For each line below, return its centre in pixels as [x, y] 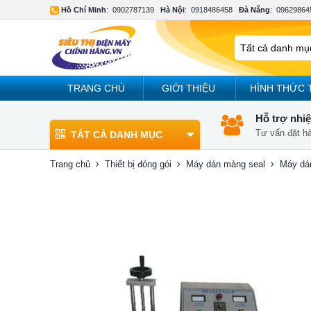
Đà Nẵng [254, 10]
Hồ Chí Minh [84, 10]
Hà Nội [173, 10]
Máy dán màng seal [226, 164]
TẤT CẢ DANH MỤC [117, 135]
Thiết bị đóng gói [138, 164]
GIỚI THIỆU [189, 88]
